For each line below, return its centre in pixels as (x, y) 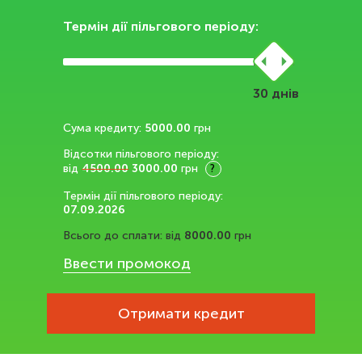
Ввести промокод (127, 263)
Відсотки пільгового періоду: (141, 154)
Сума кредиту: (103, 128)
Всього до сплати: (113, 236)
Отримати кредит (181, 314)
